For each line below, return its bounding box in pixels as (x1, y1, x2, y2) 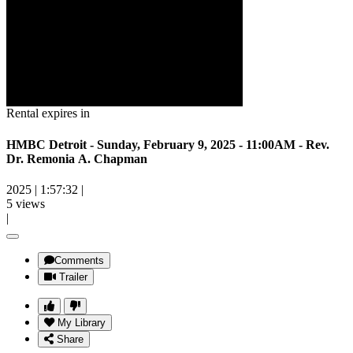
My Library (58, 316, 106, 329)
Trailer (59, 270, 87, 283)
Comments (54, 254, 104, 266)
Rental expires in (6, 106, 90, 121)
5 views (6, 196, 45, 210)
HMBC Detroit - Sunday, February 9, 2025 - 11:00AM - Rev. (6, 137, 329, 151)
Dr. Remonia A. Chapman (6, 151, 147, 165)
